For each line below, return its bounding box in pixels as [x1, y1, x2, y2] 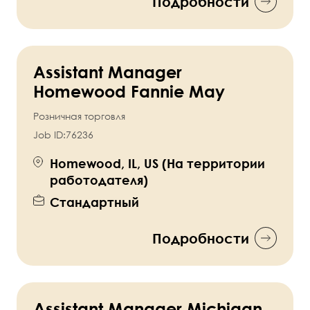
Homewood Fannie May [33, 81, 225, 102]
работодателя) [50, 172, 148, 188]
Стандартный [50, 194, 139, 210]
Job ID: [33, 129, 66, 141]
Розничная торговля [33, 110, 125, 122]
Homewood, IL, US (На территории [50, 156, 265, 172]
